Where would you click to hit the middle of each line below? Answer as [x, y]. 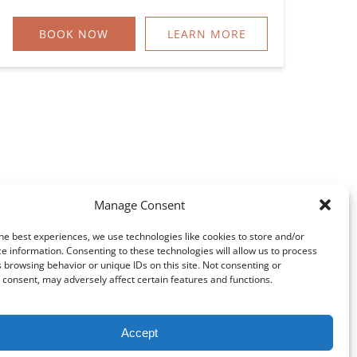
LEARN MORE [206, 33]
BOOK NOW [74, 33]
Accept [139, 332]
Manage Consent [139, 205]
